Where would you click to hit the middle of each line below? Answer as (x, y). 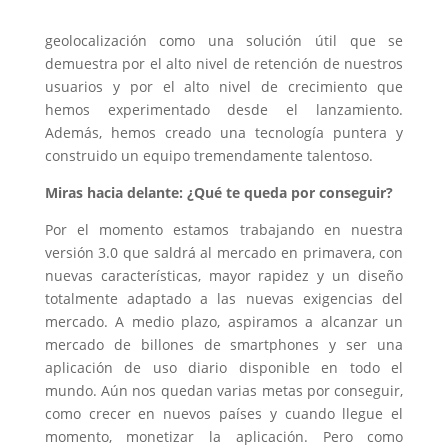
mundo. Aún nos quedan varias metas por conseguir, (224, 391)
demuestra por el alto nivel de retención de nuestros (224, 64)
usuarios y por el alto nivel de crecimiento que (224, 87)
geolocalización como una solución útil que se (224, 41)
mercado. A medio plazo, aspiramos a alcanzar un (224, 322)
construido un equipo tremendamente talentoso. (208, 156)
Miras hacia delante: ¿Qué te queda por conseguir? (218, 193)
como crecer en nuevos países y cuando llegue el (224, 414)
